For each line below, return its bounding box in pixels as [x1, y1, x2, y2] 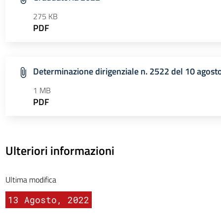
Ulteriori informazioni [5, 142, 114, 159]
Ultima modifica [5, 174, 56, 185]
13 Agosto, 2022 [7, 194, 89, 206]
